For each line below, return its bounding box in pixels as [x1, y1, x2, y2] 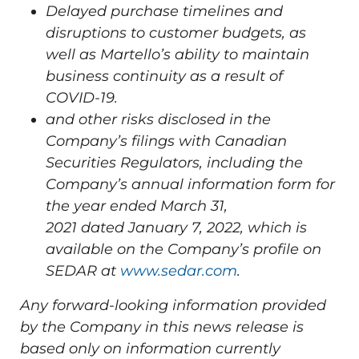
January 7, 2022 [128, 218, 240, 236]
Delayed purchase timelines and [46, 2, 283, 20]
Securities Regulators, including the [46, 153, 303, 171]
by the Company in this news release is [20, 317, 304, 336]
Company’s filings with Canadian [46, 131, 287, 150]
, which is [240, 218, 307, 236]
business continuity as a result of [46, 67, 283, 85]
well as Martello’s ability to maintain [46, 45, 309, 63]
